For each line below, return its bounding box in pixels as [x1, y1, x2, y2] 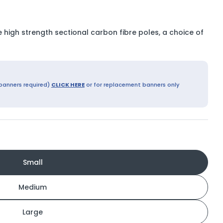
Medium [18, 182, 47, 192]
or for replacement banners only [84, 81, 180, 89]
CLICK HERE [51, 81, 85, 89]
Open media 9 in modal [101, 75, 186, 85]
